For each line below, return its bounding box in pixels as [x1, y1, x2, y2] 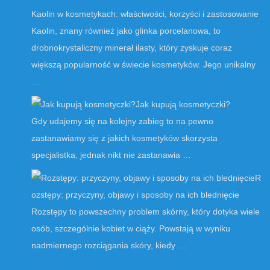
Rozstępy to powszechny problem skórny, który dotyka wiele [31, 207, 260, 217]
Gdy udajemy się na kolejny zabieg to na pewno [31, 116, 213, 127]
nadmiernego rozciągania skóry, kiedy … [31, 240, 186, 251]
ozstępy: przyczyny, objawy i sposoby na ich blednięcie [31, 190, 239, 200]
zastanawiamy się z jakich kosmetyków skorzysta [31, 133, 218, 143]
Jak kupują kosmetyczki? [136, 99, 230, 110]
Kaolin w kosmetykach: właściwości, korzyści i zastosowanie [31, 9, 259, 19]
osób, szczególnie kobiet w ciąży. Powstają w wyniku [31, 224, 230, 234]
